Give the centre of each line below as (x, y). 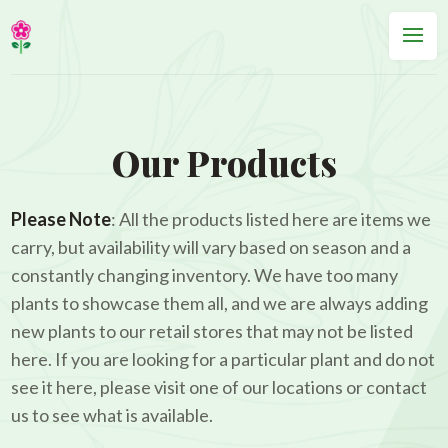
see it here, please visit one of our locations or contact (219, 387)
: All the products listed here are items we (271, 219)
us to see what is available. (112, 415)
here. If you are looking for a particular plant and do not (223, 359)
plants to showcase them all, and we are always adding (220, 303)
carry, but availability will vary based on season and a (211, 247)
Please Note (61, 219)
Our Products (224, 162)
